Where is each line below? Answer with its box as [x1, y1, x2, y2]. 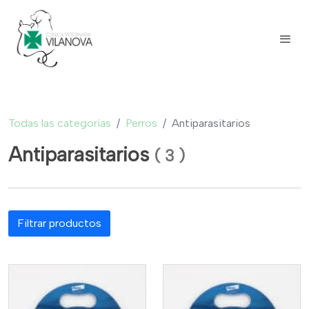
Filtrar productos [17, 216, 101, 230]
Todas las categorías [8, 117, 111, 130]
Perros [126, 117, 157, 130]
